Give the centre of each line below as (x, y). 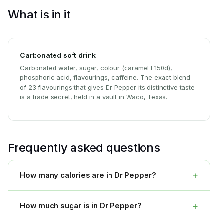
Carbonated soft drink (58, 55)
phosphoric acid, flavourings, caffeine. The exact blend (105, 78)
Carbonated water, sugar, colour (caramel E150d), (96, 68)
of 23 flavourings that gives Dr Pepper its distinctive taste (107, 87)
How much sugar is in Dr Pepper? (81, 206)
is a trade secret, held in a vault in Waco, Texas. (94, 97)
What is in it (39, 15)
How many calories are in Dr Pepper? (88, 175)
